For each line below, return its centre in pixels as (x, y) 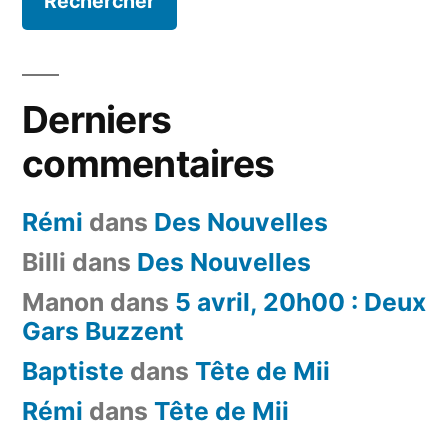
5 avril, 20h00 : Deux (300, 301)
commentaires (148, 163)
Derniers (97, 119)
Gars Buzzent (103, 330)
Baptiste (73, 370)
